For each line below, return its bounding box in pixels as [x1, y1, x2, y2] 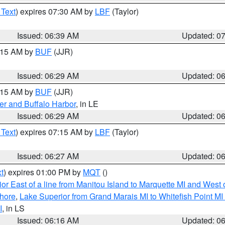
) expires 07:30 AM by [16, 6, 95, 17]
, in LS [2, 202, 25, 214]
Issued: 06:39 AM [17, 30, 79, 41]
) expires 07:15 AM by [16, 126, 95, 138]
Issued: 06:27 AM [17, 150, 79, 162]
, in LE [76, 98, 98, 109]
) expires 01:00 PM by [4, 166, 83, 178]
